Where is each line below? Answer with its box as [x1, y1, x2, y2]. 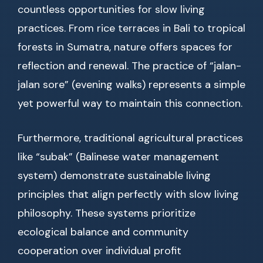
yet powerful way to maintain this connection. [18, 96, 242, 111]
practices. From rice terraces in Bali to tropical [18, 21, 245, 36]
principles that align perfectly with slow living [18, 187, 239, 202]
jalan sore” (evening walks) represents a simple [18, 77, 245, 92]
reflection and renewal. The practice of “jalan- [18, 59, 241, 73]
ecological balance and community [18, 225, 188, 240]
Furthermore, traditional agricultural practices [18, 131, 243, 146]
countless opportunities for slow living [18, 2, 205, 17]
